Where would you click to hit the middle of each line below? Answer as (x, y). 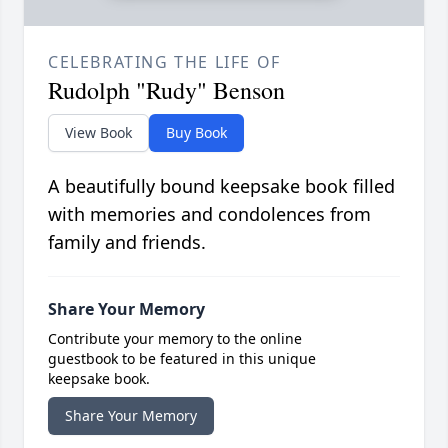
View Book (98, 132)
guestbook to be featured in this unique (182, 358)
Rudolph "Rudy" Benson (166, 89)
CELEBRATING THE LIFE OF (164, 61)
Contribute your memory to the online (175, 338)
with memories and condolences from (209, 213)
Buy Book (196, 132)
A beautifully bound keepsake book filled (221, 185)
